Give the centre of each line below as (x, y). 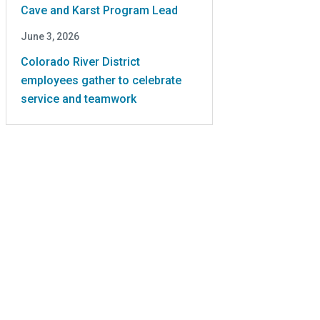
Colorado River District (80, 61)
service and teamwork (79, 99)
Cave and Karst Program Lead (99, 10)
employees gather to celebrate (101, 80)
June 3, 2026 (50, 36)
